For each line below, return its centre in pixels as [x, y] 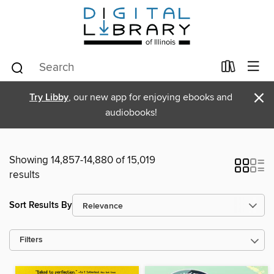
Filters [31, 240]
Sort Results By [41, 205]
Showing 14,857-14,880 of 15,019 [82, 160]
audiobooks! [131, 113]
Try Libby [49, 98]
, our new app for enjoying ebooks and [150, 97]
